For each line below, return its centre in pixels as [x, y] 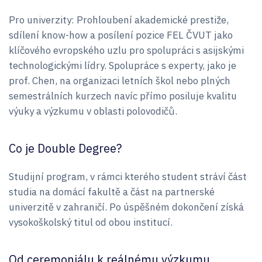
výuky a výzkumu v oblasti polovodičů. [93, 111]
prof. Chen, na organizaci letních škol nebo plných [120, 81]
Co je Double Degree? [65, 149]
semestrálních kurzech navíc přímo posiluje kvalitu [123, 96]
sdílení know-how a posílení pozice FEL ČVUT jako [121, 35]
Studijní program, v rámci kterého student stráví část [128, 177]
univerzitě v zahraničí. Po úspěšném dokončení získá [126, 207]
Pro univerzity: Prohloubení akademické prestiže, [119, 20]
